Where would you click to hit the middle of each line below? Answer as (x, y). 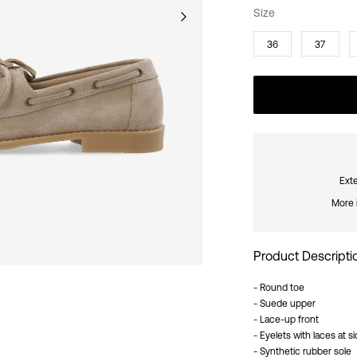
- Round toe (279, 287)
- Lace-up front (286, 319)
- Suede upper (284, 303)
